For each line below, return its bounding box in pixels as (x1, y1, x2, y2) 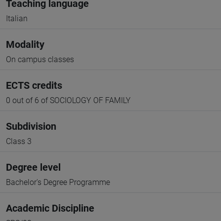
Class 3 (6, 137, 32, 146)
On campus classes (6, 55, 74, 64)
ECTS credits (6, 79, 62, 91)
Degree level (6, 161, 61, 173)
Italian (6, 14, 28, 23)
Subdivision (6, 120, 56, 132)
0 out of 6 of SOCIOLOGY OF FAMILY (6, 96, 131, 105)
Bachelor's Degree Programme (6, 178, 110, 187)
